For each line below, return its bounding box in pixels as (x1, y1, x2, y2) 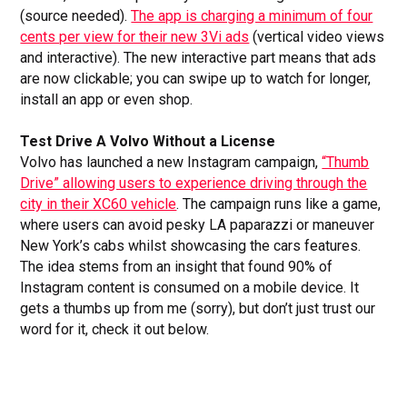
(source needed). (20, 6, 132, 25)
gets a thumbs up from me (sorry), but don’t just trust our (20, 299, 376, 317)
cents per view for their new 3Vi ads (20, 27, 250, 45)
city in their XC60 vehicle (20, 194, 177, 213)
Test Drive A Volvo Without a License (20, 132, 276, 150)
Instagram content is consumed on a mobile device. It (20, 278, 360, 296)
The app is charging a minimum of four (131, 6, 373, 25)
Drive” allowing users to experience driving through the (20, 174, 368, 192)
